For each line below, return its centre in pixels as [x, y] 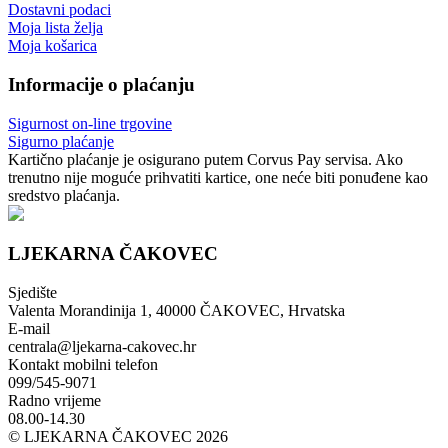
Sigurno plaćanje [61, 141]
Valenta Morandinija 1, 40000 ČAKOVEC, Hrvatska [176, 311]
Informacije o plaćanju [101, 85]
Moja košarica [52, 46]
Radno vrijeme [54, 401]
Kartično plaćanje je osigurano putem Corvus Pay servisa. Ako [205, 159]
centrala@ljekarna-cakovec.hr [102, 347]
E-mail [29, 329]
